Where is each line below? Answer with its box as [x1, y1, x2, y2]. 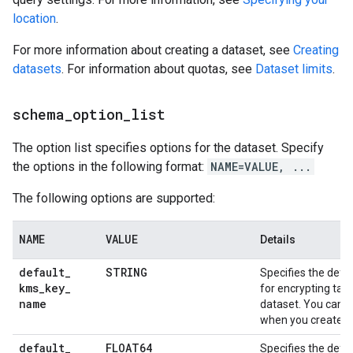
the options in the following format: [13, 159, 207, 174]
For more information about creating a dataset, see [13, 43, 293, 58]
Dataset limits [255, 61, 333, 76]
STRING [106, 265, 147, 280]
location [13, 11, 56, 26]
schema [13, 105, 65, 124]
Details [260, 233, 295, 246]
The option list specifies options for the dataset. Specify [13, 140, 324, 155]
